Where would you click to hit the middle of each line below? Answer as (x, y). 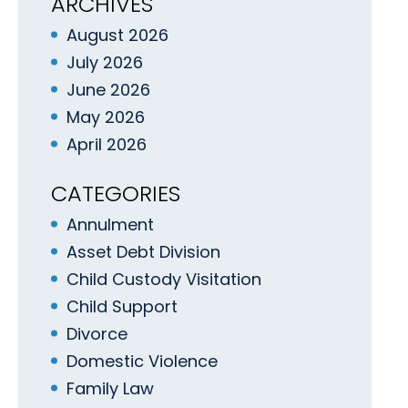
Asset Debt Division (143, 251)
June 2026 (108, 89)
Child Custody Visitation (164, 279)
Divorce (97, 333)
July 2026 (105, 62)
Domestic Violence (142, 361)
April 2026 (107, 144)
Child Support (122, 306)
